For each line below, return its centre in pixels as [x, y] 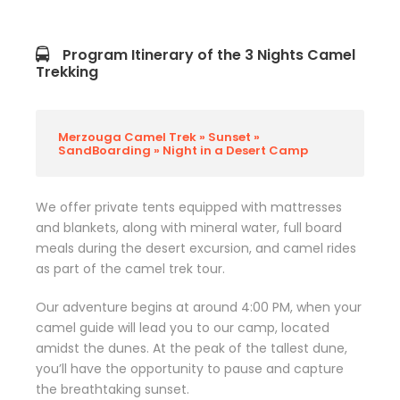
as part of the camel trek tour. [130, 269]
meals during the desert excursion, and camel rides [196, 248]
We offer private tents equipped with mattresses [189, 207]
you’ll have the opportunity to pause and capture [190, 369]
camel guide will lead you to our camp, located [183, 328]
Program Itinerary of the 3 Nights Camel [209, 55]
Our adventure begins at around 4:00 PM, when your [199, 307]
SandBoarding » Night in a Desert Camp [183, 150]
